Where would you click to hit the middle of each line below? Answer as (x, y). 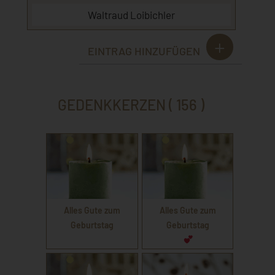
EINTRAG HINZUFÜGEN (144, 51)
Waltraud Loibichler (131, 14)
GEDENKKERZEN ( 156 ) (131, 105)
